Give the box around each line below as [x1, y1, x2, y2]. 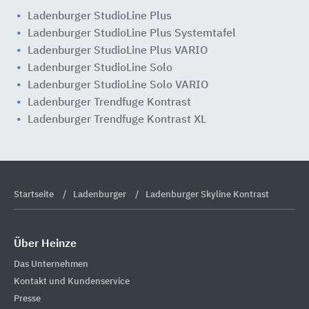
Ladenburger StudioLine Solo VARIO [28, 80, 208, 92]
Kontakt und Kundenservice [14, 277, 130, 286]
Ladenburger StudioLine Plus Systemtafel [28, 28, 236, 40]
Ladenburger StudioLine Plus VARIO [28, 46, 208, 57]
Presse [14, 294, 41, 303]
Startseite [14, 190, 56, 200]
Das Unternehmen [14, 259, 88, 269]
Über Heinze [14, 239, 77, 250]
